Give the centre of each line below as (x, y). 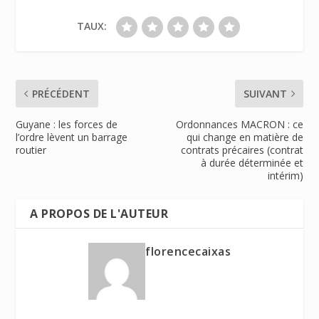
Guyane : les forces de (67, 125)
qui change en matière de (245, 137)
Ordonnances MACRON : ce (239, 125)
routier (31, 150)
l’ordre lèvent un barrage (72, 137)
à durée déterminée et (252, 163)
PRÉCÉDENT (61, 94)
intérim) (285, 176)
